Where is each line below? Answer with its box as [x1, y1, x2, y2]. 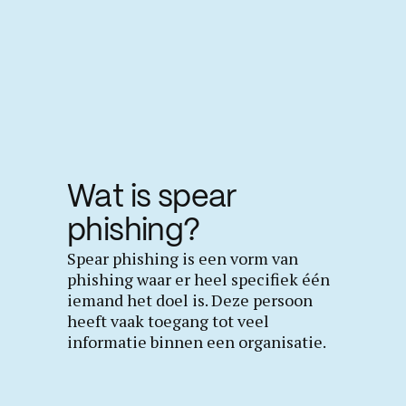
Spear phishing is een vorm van [67, 247, 298, 270]
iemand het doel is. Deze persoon [67, 289, 313, 312]
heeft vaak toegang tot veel [67, 310, 269, 333]
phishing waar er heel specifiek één [67, 268, 330, 291]
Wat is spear [67, 183, 237, 214]
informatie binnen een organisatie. [67, 331, 326, 353]
